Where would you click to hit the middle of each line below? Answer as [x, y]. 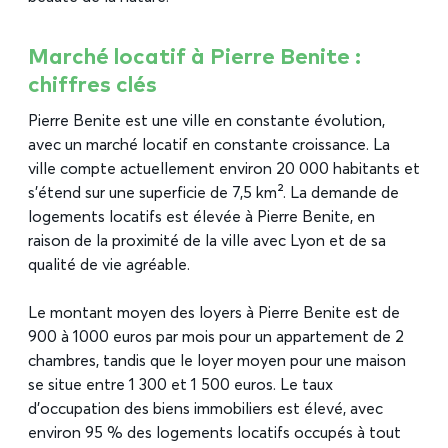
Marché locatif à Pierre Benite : [194, 55]
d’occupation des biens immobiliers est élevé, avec [205, 409]
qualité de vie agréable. [109, 265]
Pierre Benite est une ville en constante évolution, [206, 121]
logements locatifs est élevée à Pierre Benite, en [201, 217]
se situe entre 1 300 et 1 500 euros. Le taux [180, 385]
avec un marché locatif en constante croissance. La [209, 145]
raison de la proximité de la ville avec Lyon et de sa [207, 241]
